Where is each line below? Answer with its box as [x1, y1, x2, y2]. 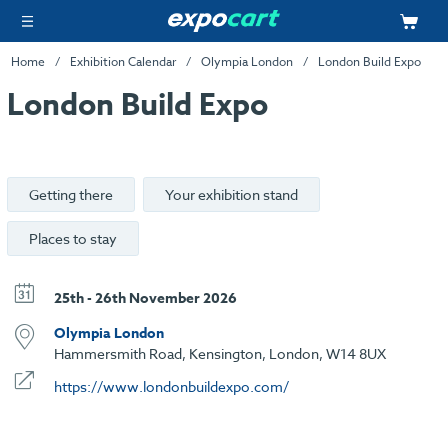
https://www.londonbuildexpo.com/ [53, 376, 289, 396]
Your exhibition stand [164, 185, 298, 205]
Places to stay [29, 228, 117, 248]
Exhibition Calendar [69, 52, 176, 70]
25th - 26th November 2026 [53, 287, 237, 309]
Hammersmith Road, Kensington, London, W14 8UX [53, 343, 386, 363]
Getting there [29, 185, 113, 205]
